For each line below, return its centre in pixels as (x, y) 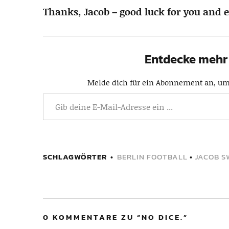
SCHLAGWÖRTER (75, 157)
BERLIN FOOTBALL (152, 157)
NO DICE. (163, 217)
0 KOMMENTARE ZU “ (92, 217)
